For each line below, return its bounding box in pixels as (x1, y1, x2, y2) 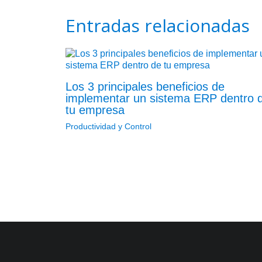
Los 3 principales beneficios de (65, 80, 225, 93)
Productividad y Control (65, 121, 151, 131)
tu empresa (65, 103, 125, 116)
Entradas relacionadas (65, 13, 250, 37)
